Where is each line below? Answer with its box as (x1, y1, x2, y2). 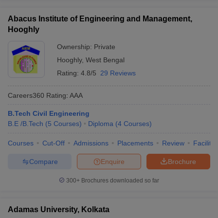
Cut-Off (42, 139, 65, 147)
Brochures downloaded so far (80, 177, 159, 184)
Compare (29, 157, 58, 165)
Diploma (88, 120, 113, 127)
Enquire (101, 157, 125, 165)
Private (94, 43, 115, 51)
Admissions (73, 139, 109, 147)
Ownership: (57, 43, 94, 51)
